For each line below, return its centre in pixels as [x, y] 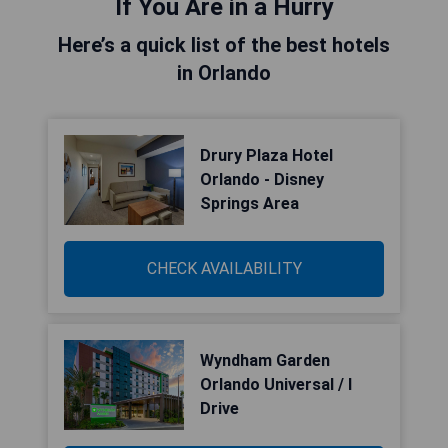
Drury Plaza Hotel [266, 155]
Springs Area [249, 203]
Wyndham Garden [265, 360]
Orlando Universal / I [276, 384]
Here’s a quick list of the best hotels [224, 45]
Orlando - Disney [262, 179]
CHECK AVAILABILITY [224, 268]
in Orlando [224, 73]
